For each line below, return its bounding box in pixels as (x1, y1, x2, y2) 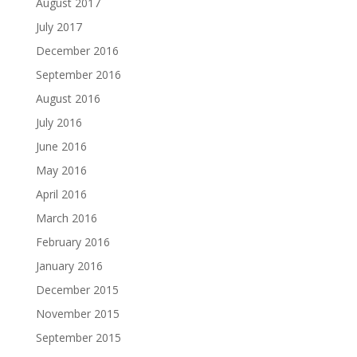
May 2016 (35, 162, 87, 178)
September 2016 (35, 66, 121, 82)
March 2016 (35, 210, 97, 226)
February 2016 (35, 233, 110, 249)
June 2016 (35, 138, 87, 154)
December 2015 (35, 281, 119, 297)
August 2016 (35, 90, 100, 106)
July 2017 (35, 18, 82, 34)
